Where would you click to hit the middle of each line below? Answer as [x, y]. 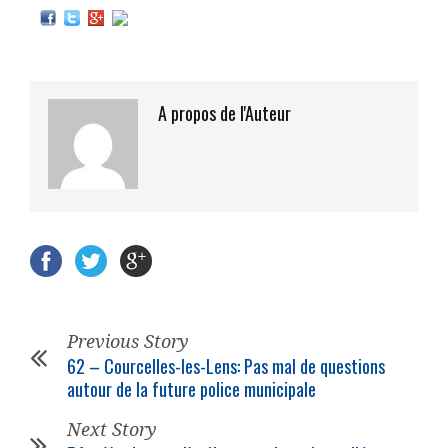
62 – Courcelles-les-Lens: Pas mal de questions [226, 366]
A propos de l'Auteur [224, 113]
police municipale [258, 389]
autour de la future [133, 389]
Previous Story [128, 342]
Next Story [112, 430]
